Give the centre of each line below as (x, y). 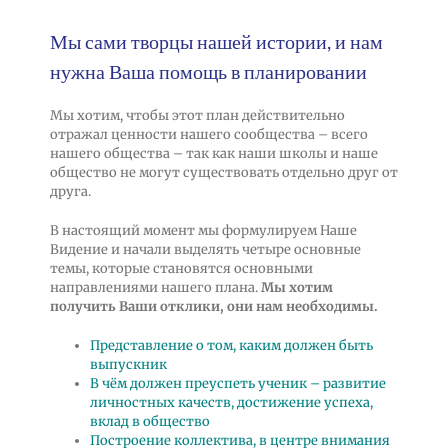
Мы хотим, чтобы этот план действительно (197, 115)
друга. (70, 191)
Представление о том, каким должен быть (231, 345)
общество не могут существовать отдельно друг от (223, 172)
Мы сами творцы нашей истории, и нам (216, 40)
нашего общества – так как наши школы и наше (213, 153)
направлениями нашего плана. (153, 287)
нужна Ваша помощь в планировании (208, 70)
